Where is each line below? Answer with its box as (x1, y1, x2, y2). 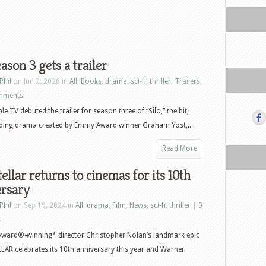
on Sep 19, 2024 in (11, 201, 75, 210)
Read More (162, 144, 197, 153)
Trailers (175, 77, 200, 85)
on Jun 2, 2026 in (11, 77, 69, 85)
